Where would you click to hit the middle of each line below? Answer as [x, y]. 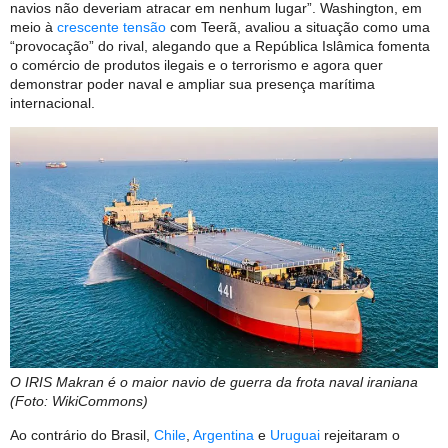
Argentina [223, 434]
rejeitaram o [360, 434]
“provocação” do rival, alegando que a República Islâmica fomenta [220, 46]
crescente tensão [111, 27]
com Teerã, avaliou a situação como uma [298, 27]
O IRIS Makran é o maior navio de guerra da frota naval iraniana [214, 382]
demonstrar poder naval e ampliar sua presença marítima [192, 84]
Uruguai [295, 434]
